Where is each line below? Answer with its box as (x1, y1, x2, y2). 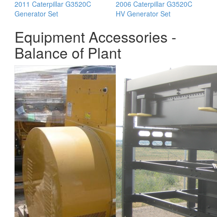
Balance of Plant (15, 42, 121, 63)
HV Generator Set (116, 9, 170, 18)
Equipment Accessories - (15, 26, 176, 47)
